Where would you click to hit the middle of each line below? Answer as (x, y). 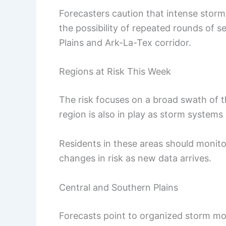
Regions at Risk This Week (115, 72)
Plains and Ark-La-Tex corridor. (125, 42)
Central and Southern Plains (119, 187)
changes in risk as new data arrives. (135, 158)
